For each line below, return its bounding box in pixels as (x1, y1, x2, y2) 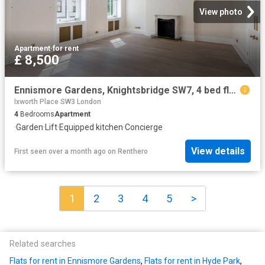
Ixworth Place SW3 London (14, 97, 101, 106)
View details (191, 146, 245, 157)
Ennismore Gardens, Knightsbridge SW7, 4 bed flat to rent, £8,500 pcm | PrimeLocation (229, 84, 236, 96)
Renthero (118, 147, 148, 156)
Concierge (125, 122, 163, 132)
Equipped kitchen (59, 122, 123, 132)
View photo (199, 7, 243, 17)
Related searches (9, 239, 76, 250)
